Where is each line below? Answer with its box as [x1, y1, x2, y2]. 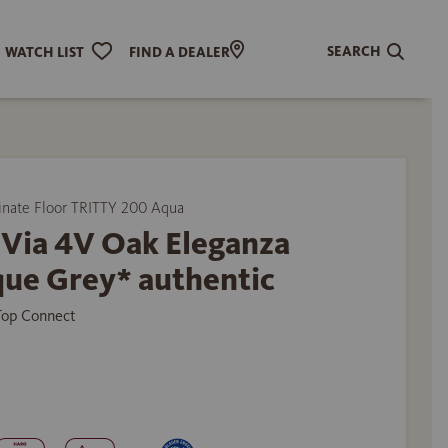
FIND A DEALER [128, 43, 230, 61]
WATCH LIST [4, 43, 84, 61]
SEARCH [327, 42, 382, 60]
